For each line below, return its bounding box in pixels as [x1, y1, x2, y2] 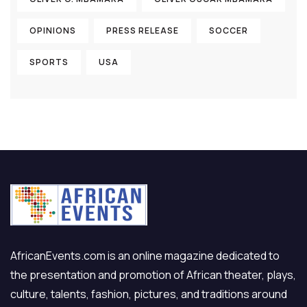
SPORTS [29, 56, 69, 68]
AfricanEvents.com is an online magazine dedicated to [10, 248, 280, 263]
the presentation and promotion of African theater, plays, [10, 267, 296, 282]
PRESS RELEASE [106, 25, 179, 36]
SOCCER [209, 25, 248, 36]
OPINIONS [29, 25, 76, 36]
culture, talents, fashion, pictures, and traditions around [10, 286, 287, 302]
